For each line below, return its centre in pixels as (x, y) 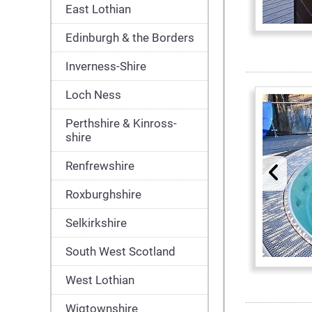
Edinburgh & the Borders (130, 38)
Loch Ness (93, 95)
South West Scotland (120, 251)
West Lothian (100, 280)
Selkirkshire (96, 223)
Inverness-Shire (106, 66)
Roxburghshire (103, 194)
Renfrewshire (100, 166)
